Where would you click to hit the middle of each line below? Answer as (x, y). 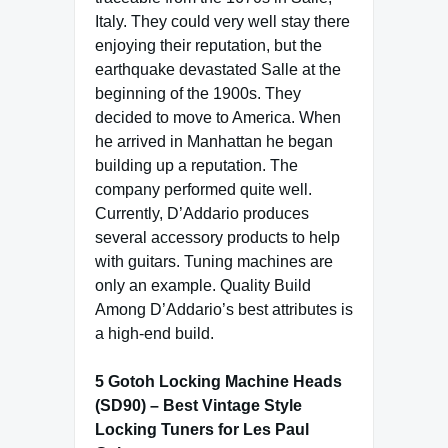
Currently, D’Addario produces (202, 213)
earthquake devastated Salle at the (218, 69)
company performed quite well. (203, 189)
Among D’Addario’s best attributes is (224, 309)
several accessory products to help (217, 237)
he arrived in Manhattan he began (214, 141)
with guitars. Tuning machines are (214, 261)
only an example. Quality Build (203, 285)
